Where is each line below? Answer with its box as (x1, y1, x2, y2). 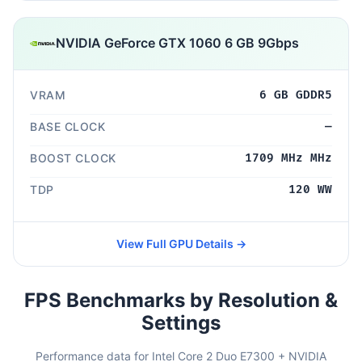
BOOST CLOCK (30, 150, 116, 165)
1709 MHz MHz (245, 150, 332, 165)
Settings (141, 310, 221, 335)
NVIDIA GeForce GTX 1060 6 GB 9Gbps (56, 35, 299, 52)
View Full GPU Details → (116, 236, 246, 250)
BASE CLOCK (30, 119, 105, 133)
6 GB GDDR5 (259, 87, 332, 102)
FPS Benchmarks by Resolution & (24, 288, 338, 312)
